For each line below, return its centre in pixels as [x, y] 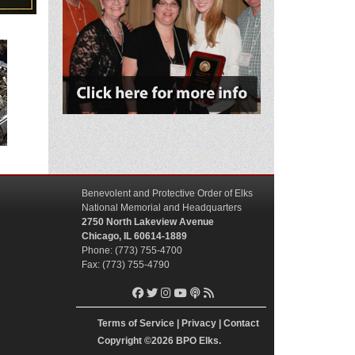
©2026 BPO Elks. [181, 340]
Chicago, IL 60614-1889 [134, 236]
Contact [241, 323]
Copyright [120, 340]
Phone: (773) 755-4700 [132, 250]
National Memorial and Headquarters [162, 207]
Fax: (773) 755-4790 [126, 264]
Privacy [199, 323]
